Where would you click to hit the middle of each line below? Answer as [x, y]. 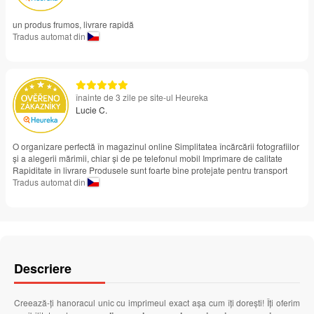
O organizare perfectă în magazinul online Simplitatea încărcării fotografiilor [156, 146]
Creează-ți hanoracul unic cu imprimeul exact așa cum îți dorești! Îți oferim [157, 303]
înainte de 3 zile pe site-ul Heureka [142, 97]
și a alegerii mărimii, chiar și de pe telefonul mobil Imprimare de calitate [148, 158]
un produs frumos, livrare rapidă [73, 25]
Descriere [43, 269]
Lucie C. [91, 110]
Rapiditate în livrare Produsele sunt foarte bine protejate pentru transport [150, 170]
